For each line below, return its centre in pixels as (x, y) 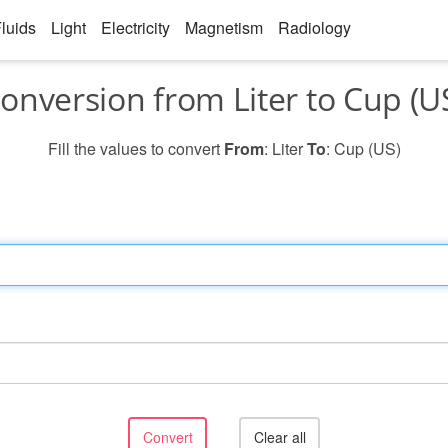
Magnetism (224, 27)
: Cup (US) (363, 148)
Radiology (314, 27)
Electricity (135, 27)
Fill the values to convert (135, 148)
